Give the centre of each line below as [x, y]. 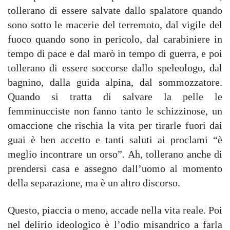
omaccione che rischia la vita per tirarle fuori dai [115, 125]
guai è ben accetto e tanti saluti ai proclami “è [115, 139]
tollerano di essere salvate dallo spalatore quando [115, 10]
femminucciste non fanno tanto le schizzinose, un [115, 111]
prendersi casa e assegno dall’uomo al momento [115, 168]
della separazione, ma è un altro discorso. [94, 183]
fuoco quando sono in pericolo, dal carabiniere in [115, 39]
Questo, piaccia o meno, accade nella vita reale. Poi [115, 210]
